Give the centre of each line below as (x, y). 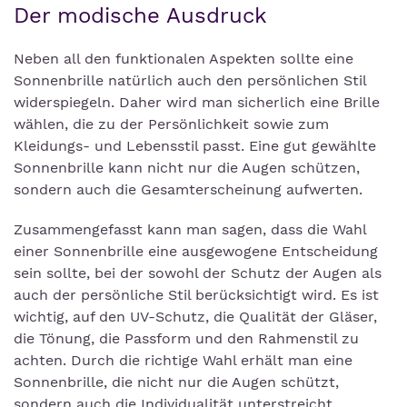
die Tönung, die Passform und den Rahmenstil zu (186, 338)
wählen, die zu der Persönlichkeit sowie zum (171, 124)
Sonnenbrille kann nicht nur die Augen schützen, (187, 168)
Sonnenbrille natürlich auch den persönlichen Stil (190, 80)
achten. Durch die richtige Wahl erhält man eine (183, 360)
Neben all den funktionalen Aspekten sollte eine (184, 59)
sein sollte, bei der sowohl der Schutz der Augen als (198, 273)
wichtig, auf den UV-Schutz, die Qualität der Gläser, (195, 317)
